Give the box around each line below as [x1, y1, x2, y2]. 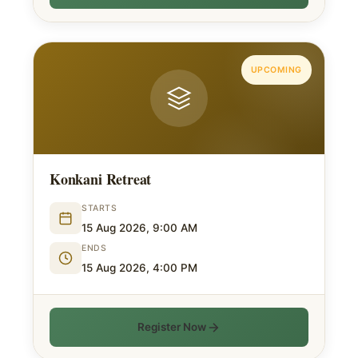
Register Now [137, 320, 206, 333]
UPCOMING [250, 65, 302, 75]
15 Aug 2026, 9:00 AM [82, 221, 197, 234]
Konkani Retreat [50, 169, 152, 189]
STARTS [82, 203, 117, 213]
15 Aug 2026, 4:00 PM [82, 261, 197, 274]
